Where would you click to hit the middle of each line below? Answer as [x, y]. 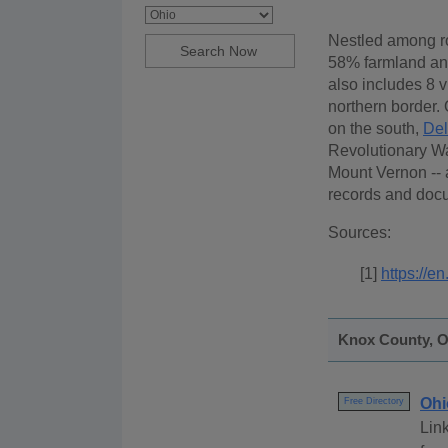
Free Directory [374, 401]
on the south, [375, 129]
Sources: [359, 233]
